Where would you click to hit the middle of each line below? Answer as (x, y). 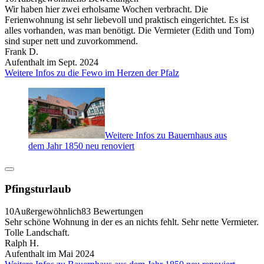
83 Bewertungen (112, 212)
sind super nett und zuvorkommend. (71, 41)
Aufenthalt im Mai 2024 (49, 254)
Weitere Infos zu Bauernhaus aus (166, 135)
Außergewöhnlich (48, 212)
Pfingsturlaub (38, 189)
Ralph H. (22, 243)
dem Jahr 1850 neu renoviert (81, 146)
